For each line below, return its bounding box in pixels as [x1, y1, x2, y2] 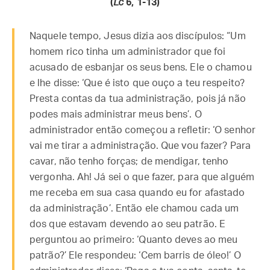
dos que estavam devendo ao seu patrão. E [30, 219, 226, 229]
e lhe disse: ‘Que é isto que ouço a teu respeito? [30, 78, 245, 88]
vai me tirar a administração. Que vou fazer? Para [30, 141, 251, 151]
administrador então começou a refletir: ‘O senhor [30, 125, 256, 135]
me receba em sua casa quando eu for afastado [30, 188, 245, 198]
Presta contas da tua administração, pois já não [30, 94, 246, 104]
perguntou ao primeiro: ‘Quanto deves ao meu [30, 235, 238, 245]
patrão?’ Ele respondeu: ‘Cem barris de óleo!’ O [30, 251, 241, 260]
